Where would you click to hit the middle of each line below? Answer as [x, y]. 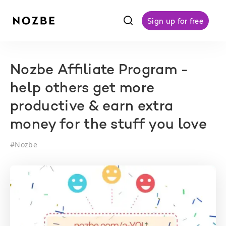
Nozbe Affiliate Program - [100, 71]
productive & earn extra [92, 107]
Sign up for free [175, 21]
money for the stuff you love [108, 125]
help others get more [82, 89]
